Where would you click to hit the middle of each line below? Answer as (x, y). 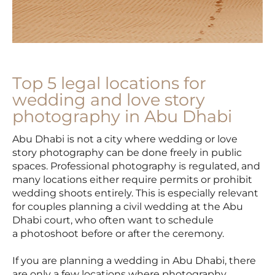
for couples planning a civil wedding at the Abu (128, 207)
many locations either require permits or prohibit (132, 180)
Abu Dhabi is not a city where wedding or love (125, 139)
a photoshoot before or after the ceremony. (118, 234)
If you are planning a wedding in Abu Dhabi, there (134, 261)
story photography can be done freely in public (127, 153)
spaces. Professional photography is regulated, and (136, 166)
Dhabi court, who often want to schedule (113, 220)
